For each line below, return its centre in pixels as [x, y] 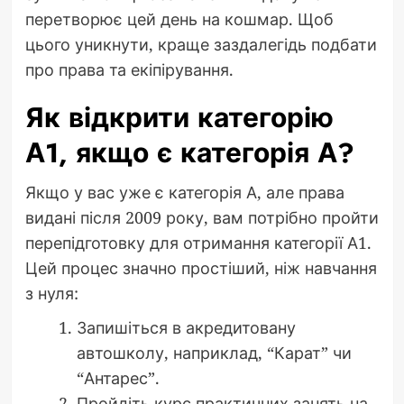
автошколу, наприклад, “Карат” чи [214, 353]
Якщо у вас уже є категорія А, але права [184, 193]
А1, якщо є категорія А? [189, 153]
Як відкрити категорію [179, 118]
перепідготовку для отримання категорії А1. [198, 243]
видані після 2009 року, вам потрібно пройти [202, 218]
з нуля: [51, 294]
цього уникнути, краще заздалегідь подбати [201, 45]
